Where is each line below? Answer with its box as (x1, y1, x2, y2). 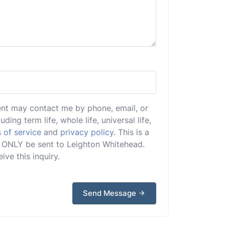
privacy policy (60, 127, 114, 137)
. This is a (114, 127, 149, 137)
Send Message (83, 188, 138, 198)
